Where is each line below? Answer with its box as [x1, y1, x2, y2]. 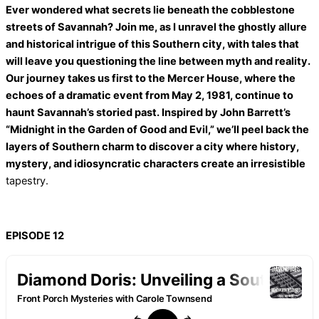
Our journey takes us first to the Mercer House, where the [6, 72, 296, 85]
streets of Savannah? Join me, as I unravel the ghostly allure [6, 21, 307, 34]
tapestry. [6, 174, 48, 188]
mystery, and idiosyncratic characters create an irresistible [6, 157, 305, 171]
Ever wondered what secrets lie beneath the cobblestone [6, 4, 295, 17]
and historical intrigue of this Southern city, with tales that [6, 38, 299, 51]
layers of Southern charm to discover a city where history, [6, 140, 299, 154]
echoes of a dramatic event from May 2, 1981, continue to [6, 89, 293, 103]
